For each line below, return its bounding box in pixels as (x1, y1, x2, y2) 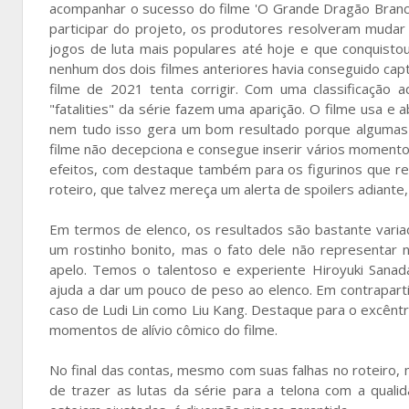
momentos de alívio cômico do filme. (49, 320, 278, 339)
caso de (49, 299, 103, 319)
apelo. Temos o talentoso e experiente (49, 259, 312, 278)
